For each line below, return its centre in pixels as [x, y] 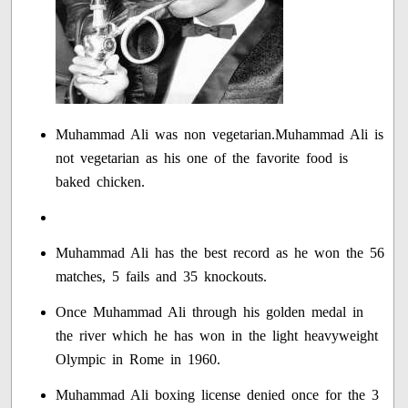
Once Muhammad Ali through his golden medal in [210, 312]
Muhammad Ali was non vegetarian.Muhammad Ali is [220, 135]
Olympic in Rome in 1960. [138, 360]
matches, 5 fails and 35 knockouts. [162, 277]
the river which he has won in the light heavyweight [217, 336]
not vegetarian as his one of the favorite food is [202, 158]
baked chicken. [101, 182]
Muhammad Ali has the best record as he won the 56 [220, 253]
